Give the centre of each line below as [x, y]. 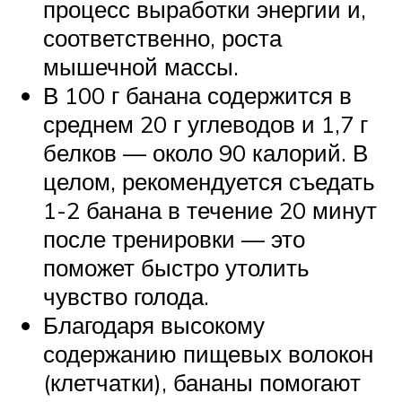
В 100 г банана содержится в [197, 96]
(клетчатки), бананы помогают [202, 383]
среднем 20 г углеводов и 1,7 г [205, 124]
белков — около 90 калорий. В [205, 153]
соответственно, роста [162, 38]
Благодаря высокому [154, 325]
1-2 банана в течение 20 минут [210, 210]
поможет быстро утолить [176, 268]
